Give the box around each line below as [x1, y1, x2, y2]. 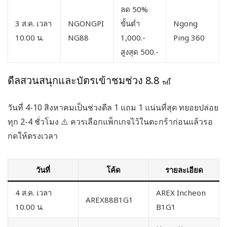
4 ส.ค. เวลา [15, 187, 52, 198]
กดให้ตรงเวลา [8, 130, 58, 141]
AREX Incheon [156, 187, 206, 198]
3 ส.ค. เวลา [15, 18, 52, 28]
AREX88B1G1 [86, 194, 133, 205]
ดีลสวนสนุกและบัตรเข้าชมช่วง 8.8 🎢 [8, 73, 172, 87]
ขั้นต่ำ [121, 18, 140, 28]
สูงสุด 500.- [121, 46, 159, 57]
